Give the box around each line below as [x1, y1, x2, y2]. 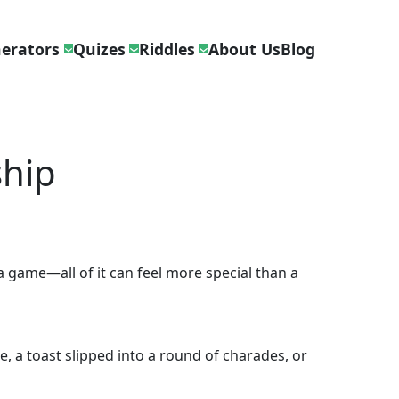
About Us [208, 37, 281, 60]
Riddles [138, 37, 195, 60]
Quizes [73, 37, 126, 60]
